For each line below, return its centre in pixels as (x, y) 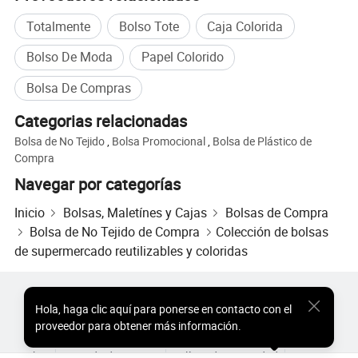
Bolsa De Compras (78, 88)
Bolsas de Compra (276, 212)
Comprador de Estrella (270, 317)
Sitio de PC (140, 337)
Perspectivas (212, 337)
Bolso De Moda (69, 57)
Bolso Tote (149, 26)
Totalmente (58, 26)
